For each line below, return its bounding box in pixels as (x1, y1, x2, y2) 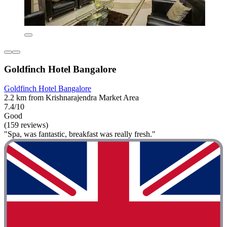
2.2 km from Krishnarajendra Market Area (4, 93, 139, 102)
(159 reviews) (4, 121, 48, 130)
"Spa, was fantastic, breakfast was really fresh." (4, 130, 156, 139)
